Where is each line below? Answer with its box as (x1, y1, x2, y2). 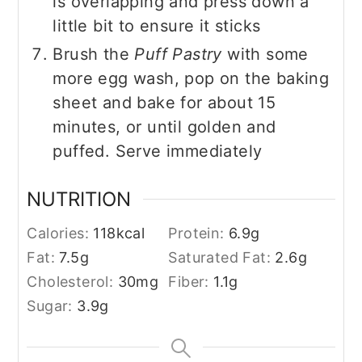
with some (221, 44, 309, 65)
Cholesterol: (27, 273, 118, 291)
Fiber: (168, 273, 214, 291)
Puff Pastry (134, 44, 222, 65)
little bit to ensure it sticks (53, 16, 261, 36)
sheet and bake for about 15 (53, 93, 276, 113)
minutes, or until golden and (53, 117, 276, 137)
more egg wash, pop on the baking (53, 69, 330, 89)
